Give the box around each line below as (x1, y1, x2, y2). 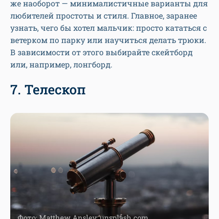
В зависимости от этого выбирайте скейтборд (10, 47, 193, 58)
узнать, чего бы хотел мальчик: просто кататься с (10, 22, 207, 33)
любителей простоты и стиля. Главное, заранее (10, 10, 197, 21)
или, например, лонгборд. (10, 59, 112, 70)
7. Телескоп (10, 81, 86, 98)
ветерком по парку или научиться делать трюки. (10, 35, 206, 45)
